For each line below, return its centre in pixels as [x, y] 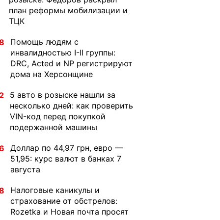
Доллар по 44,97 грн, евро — [67, 148]
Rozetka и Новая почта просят [69, 212]
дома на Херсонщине [52, 74]
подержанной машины [54, 127]
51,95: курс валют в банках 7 [66, 159]
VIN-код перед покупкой [58, 116]
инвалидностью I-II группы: [63, 53]
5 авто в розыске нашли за [63, 95]
